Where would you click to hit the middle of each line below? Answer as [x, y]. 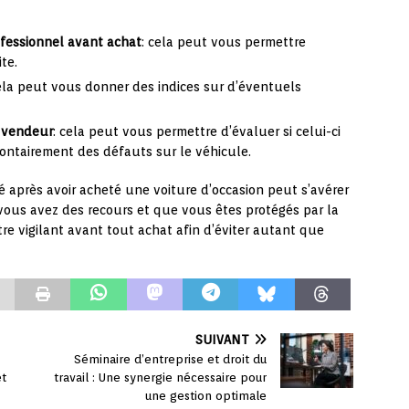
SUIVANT [223, 340]
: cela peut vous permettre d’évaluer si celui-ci [197, 132]
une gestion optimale [206, 396]
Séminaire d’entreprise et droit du [171, 360]
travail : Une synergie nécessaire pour [161, 378]
